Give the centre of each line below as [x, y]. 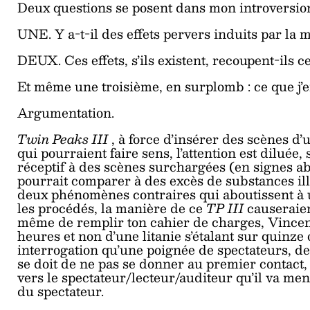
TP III [227, 208]
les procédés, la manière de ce [112, 208]
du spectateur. [61, 291]
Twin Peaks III [64, 138]
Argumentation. [66, 112]
